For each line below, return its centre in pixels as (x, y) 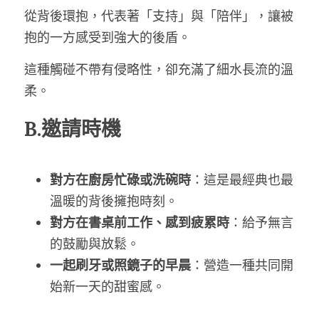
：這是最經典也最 (242, 180)
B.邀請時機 (73, 129)
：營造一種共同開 (242, 265)
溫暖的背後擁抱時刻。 (114, 201)
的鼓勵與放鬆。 (95, 244)
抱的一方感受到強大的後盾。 (108, 37)
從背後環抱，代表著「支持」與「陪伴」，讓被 (159, 16)
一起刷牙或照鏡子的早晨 (120, 265)
